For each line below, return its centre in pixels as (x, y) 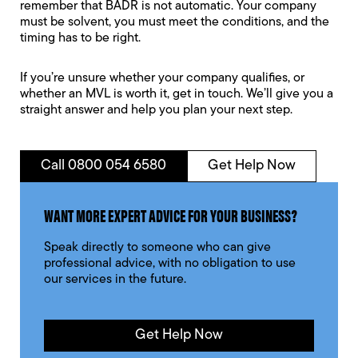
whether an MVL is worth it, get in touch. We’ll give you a (177, 94)
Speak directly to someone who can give (157, 248)
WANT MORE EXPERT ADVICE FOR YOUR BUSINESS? (171, 215)
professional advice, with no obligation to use (170, 264)
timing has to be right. (80, 38)
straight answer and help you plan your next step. (156, 110)
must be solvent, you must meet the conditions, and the (175, 22)
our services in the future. (115, 280)
